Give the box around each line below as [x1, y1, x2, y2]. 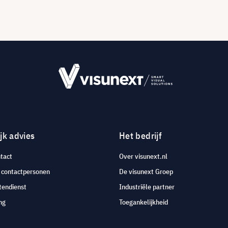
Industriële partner [119, 182, 175, 191]
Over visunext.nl [119, 152, 167, 161]
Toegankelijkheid [119, 197, 168, 207]
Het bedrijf [119, 130, 162, 141]
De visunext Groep [119, 167, 173, 176]
